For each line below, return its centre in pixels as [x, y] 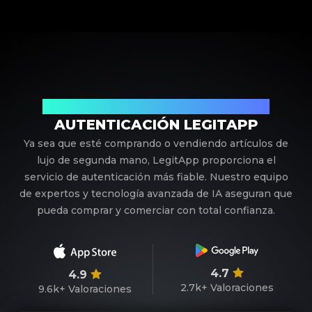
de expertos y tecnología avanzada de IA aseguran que [156, 194]
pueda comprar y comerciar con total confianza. [156, 211]
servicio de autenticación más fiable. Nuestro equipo [156, 177]
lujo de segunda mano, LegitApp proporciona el [156, 161]
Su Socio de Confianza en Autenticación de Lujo [156, 107]
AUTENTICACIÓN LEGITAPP [156, 125]
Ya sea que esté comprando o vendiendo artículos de [156, 144]
